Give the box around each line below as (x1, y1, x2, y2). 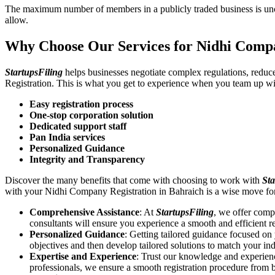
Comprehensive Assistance (29, 206, 139, 217)
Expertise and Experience (29, 250, 136, 261)
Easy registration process (29, 98, 133, 109)
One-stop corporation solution (29, 109, 153, 120)
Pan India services (29, 131, 105, 142)
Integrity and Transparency (29, 153, 145, 165)
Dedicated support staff (29, 120, 126, 131)
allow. (5, 14, 31, 25)
